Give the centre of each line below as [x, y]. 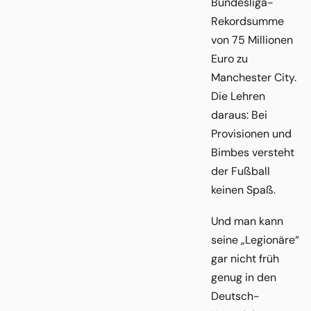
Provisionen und [251, 134]
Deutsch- [235, 296]
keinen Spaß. [243, 190]
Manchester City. [254, 78]
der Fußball [241, 171]
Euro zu [229, 59]
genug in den [244, 277]
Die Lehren [238, 96]
